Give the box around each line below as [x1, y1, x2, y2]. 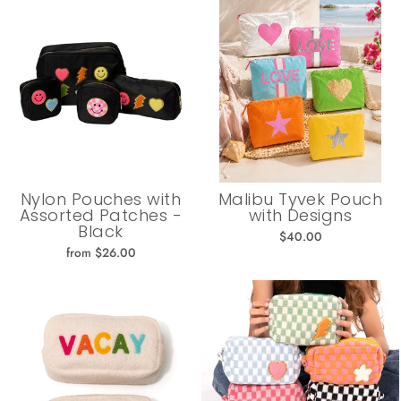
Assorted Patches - [19, 203, 183, 226]
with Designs [248, 203, 353, 226]
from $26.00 [65, 243, 136, 261]
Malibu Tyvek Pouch [218, 187, 383, 210]
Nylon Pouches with [20, 187, 182, 210]
